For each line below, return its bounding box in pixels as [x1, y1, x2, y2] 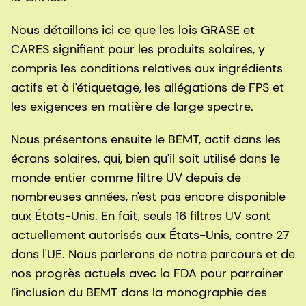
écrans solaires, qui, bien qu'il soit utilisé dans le [11, 150, 280, 167]
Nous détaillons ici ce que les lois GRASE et [11, 22, 255, 39]
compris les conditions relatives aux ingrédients [11, 60, 283, 77]
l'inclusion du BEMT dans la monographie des [11, 284, 267, 301]
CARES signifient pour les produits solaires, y [11, 41, 265, 58]
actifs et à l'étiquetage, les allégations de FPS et [11, 79, 284, 96]
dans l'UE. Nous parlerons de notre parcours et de [11, 246, 295, 263]
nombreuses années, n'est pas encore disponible [11, 189, 286, 206]
